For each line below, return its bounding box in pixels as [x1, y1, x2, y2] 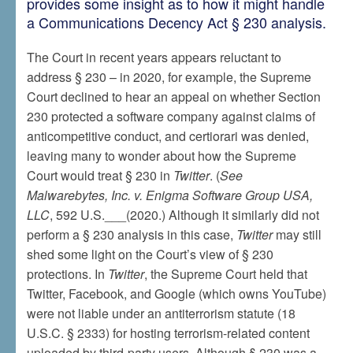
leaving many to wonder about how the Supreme [26, 147, 296, 165]
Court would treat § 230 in [26, 166, 173, 184]
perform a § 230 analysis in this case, [26, 225, 236, 243]
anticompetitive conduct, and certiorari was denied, [26, 127, 309, 145]
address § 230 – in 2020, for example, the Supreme [26, 68, 311, 86]
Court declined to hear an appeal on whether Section [26, 87, 321, 106]
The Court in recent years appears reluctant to [26, 48, 281, 66]
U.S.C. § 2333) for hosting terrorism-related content [26, 324, 310, 342]
